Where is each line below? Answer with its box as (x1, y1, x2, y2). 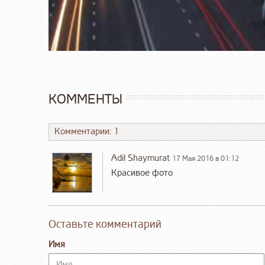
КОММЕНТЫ (49, 91, 122, 108)
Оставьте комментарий (49, 218, 161, 231)
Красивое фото (111, 167, 173, 179)
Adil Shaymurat (111, 152, 170, 164)
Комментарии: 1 (54, 125, 119, 137)
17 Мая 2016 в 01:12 (172, 154, 239, 163)
